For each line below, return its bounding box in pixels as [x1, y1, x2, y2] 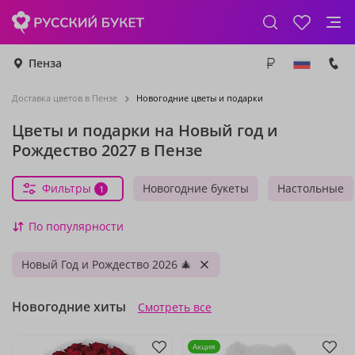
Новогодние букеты [143, 181, 249, 196]
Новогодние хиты [12, 298, 126, 315]
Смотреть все [138, 300, 212, 315]
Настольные [277, 181, 344, 196]
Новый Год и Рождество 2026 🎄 [21, 257, 192, 272]
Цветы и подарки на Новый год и [12, 120, 278, 141]
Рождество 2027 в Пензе [12, 139, 203, 161]
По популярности [29, 219, 124, 234]
